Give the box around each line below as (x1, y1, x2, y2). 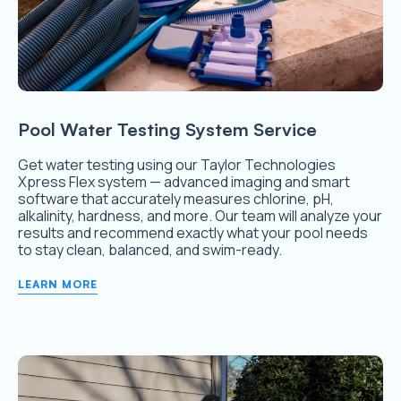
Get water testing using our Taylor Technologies (18, 154, 336, 175)
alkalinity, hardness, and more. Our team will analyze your (18, 205, 382, 226)
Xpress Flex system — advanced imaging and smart (18, 171, 350, 192)
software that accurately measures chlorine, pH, (18, 188, 334, 209)
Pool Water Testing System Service (18, 117, 317, 141)
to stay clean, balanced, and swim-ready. (18, 239, 282, 260)
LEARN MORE (18, 277, 98, 291)
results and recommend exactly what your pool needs (18, 222, 368, 243)
